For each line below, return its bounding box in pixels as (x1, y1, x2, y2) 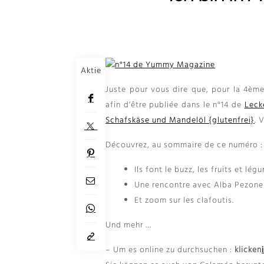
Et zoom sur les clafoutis (134, 194, 232, 208)
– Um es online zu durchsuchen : (105, 243, 235, 258)
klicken (235, 243, 262, 258)
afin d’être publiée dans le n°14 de (105, 98, 242, 113)
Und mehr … (105, 219, 152, 233)
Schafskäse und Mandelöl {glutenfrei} (105, 114, 255, 128)
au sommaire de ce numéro (152, 138, 259, 153)
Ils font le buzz (134, 163, 193, 177)
